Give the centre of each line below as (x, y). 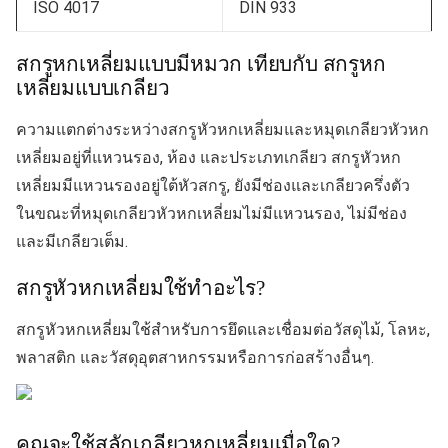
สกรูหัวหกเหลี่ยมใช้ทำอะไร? (140, 287)
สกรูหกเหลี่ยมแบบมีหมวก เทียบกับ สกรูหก (201, 63)
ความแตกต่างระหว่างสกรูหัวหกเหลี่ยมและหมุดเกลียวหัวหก (222, 129)
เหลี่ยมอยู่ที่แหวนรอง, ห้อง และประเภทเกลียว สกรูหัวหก (208, 157)
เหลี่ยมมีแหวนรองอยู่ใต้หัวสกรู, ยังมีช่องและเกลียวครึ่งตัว (213, 185)
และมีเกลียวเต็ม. (72, 241)
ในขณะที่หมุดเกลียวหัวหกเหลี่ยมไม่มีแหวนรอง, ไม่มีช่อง (211, 213)
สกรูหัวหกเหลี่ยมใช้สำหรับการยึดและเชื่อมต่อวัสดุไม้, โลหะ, (223, 329)
